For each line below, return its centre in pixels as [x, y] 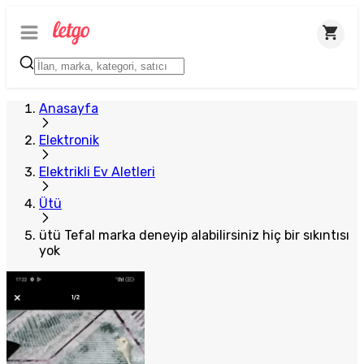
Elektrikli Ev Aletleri [97, 172]
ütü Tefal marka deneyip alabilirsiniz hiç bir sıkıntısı [194, 235]
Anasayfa [69, 108]
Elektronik [69, 140]
